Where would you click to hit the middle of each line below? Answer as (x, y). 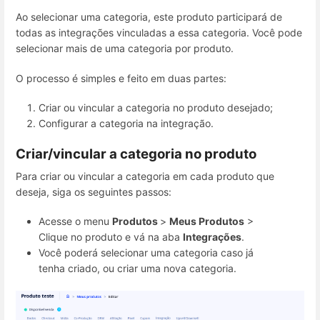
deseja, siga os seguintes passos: (94, 192)
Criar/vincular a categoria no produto (136, 154)
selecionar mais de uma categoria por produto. (125, 49)
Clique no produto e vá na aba (111, 237)
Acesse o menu (75, 221)
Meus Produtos (207, 221)
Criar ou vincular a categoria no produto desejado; (156, 107)
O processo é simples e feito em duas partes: (121, 78)
